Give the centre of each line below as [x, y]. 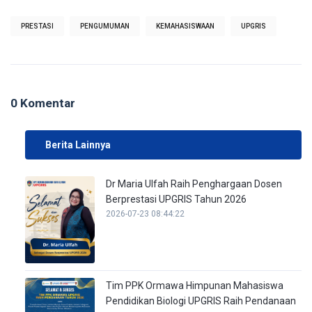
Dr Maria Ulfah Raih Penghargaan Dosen [194, 184]
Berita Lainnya [78, 145]
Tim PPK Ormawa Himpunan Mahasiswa [195, 285]
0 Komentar [43, 103]
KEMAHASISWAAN [185, 26]
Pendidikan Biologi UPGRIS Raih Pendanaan [201, 301]
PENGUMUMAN [105, 26]
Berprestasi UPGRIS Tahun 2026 [177, 199]
